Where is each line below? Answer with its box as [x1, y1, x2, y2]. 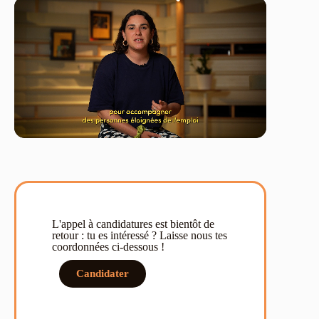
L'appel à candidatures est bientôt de [52, 217, 214, 230]
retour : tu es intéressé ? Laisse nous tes [52, 229, 227, 241]
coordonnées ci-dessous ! [52, 240, 164, 253]
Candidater [76, 267, 129, 279]
